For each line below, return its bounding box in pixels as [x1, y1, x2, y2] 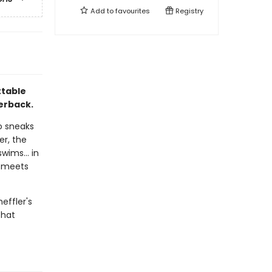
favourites [115, 6, 150, 16]
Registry [174, 6, 203, 16]
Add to [89, 6, 115, 16]
